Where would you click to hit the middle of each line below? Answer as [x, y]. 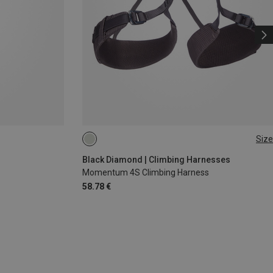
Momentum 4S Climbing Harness [145, 173]
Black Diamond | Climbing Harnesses [156, 160]
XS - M [131, 144]
